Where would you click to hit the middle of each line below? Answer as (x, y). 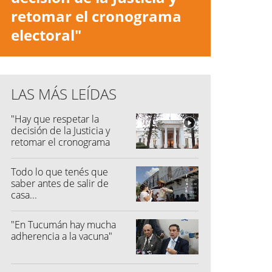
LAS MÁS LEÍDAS (64, 93)
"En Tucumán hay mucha (63, 224)
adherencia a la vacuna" (62, 236)
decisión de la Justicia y (60, 130)
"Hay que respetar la (55, 119)
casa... (24, 195)
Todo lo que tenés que (59, 172)
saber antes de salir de (60, 183)
